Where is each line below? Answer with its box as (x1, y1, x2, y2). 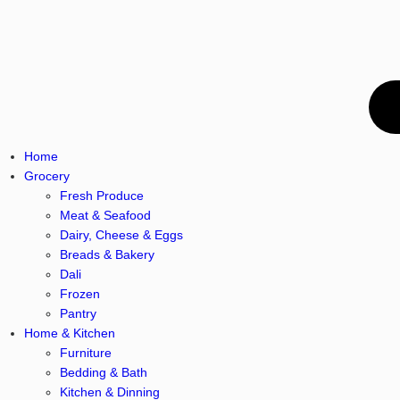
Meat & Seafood (59, 208, 151, 222)
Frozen (59, 287, 100, 301)
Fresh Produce (59, 188, 144, 203)
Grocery (23, 169, 70, 183)
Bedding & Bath (59, 365, 147, 379)
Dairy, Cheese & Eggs (59, 228, 183, 242)
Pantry (59, 306, 96, 321)
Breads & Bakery (59, 247, 154, 262)
